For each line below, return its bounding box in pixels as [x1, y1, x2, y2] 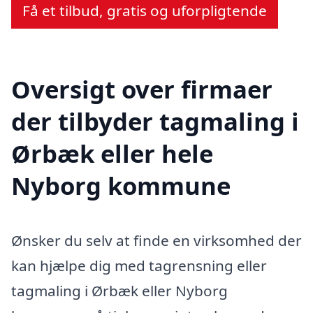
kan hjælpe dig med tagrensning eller [11, 256, 267, 276]
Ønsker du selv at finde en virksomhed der [11, 231, 302, 251]
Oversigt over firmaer [11, 73, 272, 106]
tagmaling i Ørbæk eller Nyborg [11, 281, 228, 301]
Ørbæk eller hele [11, 137, 213, 170]
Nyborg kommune [11, 169, 231, 203]
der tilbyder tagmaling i [11, 105, 299, 138]
